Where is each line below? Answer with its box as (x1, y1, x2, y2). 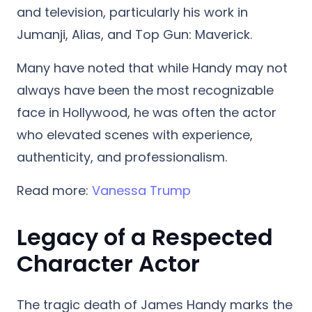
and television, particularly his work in (17, 3, 248, 21)
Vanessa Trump (92, 181, 191, 199)
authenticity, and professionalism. (17, 148, 227, 166)
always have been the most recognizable (17, 81, 274, 99)
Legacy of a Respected (17, 221, 273, 253)
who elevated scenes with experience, (17, 125, 253, 143)
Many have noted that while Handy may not (17, 58, 288, 77)
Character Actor (17, 247, 200, 279)
